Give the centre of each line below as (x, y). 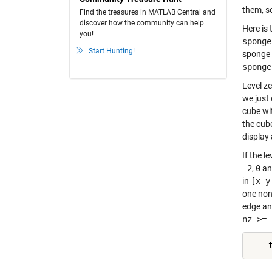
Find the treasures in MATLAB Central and (148, 12)
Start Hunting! (112, 51)
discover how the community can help (142, 23)
